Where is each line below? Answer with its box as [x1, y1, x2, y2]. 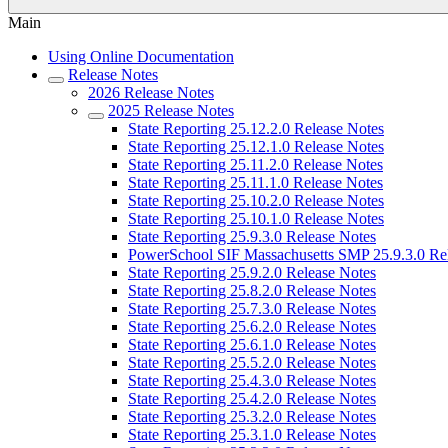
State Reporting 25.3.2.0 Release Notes [128, 408, 376, 425]
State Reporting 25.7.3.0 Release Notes [128, 300, 376, 317]
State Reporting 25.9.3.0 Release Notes [128, 228, 376, 245]
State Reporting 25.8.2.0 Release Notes [128, 282, 376, 299]
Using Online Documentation [48, 48, 234, 65]
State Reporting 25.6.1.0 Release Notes [128, 336, 376, 353]
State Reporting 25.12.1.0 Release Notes [128, 138, 384, 155]
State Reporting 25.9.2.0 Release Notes [128, 264, 376, 281]
